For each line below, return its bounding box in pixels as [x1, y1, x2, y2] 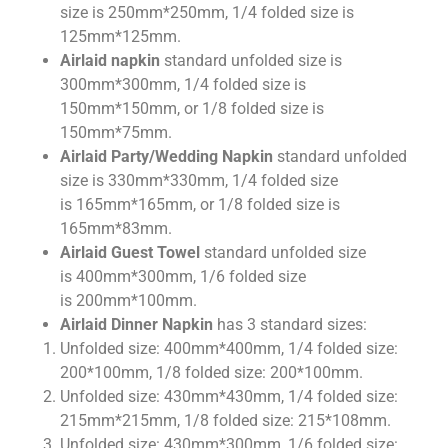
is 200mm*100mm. [60, 291, 197, 311]
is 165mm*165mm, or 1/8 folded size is [60, 195, 340, 215]
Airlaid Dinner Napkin [60, 315, 213, 335]
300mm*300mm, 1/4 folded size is [60, 75, 306, 95]
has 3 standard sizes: [213, 315, 367, 335]
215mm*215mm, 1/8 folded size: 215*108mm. [60, 411, 391, 431]
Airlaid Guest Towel [60, 243, 200, 263]
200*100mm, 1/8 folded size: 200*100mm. [60, 363, 363, 383]
